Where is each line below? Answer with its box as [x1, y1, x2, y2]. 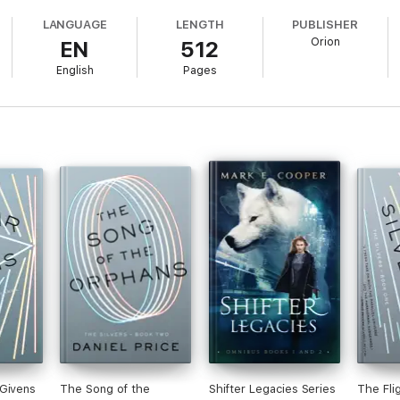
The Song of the [60, 382, 151, 396]
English [55, 64, 94, 77]
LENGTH [176, 18, 224, 31]
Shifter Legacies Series [208, 382, 337, 396]
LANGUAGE [42, 18, 108, 31]
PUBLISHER [292, 18, 358, 31]
